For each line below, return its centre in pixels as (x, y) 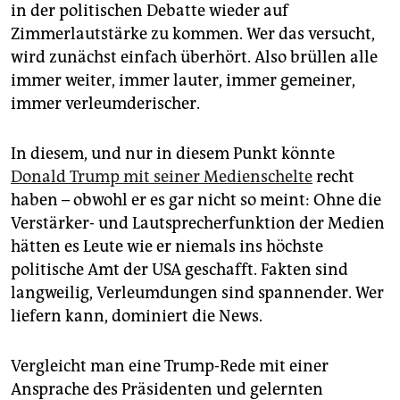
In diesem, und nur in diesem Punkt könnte (173, 153)
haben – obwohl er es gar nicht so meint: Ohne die (196, 200)
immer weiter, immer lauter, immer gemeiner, (183, 80)
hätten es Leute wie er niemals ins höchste (167, 246)
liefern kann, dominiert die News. (137, 316)
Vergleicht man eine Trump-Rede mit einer (170, 366)
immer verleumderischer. (105, 103)
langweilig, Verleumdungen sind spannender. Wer (197, 292)
